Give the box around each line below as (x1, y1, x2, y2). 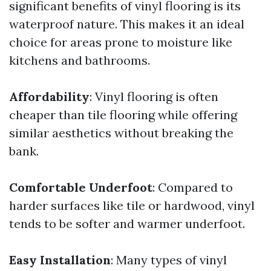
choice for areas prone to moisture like (9, 34, 232, 50)
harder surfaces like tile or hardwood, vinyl (9, 198, 255, 213)
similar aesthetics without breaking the (9, 125, 233, 140)
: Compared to (152, 180, 233, 195)
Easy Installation (9, 252, 111, 267)
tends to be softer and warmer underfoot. (9, 216, 245, 231)
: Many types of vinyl (111, 252, 227, 267)
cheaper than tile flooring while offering (9, 107, 237, 122)
